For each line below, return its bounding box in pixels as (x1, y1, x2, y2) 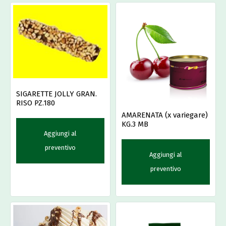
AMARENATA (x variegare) (122, 110, 208, 120)
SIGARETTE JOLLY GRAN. (16, 89, 97, 98)
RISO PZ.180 (16, 98, 55, 107)
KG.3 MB (122, 120, 148, 129)
